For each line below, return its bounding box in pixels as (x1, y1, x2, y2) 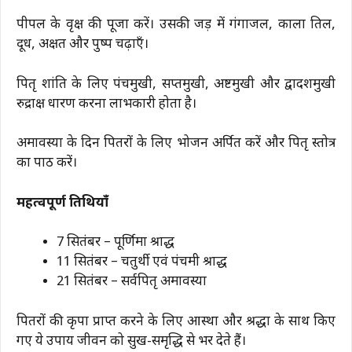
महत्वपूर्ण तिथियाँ (16, 194, 108, 212)
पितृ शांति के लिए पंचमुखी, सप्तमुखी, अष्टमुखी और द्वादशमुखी (16, 75, 335, 93)
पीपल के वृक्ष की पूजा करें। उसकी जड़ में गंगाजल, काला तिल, (16, 16, 335, 35)
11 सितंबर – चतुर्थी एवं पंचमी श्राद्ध (57, 254, 227, 272)
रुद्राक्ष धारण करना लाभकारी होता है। (16, 95, 196, 113)
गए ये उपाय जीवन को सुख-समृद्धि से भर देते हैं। (16, 332, 246, 350)
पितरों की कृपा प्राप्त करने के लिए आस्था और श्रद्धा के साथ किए (16, 313, 335, 331)
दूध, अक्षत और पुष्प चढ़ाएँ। (16, 36, 148, 54)
